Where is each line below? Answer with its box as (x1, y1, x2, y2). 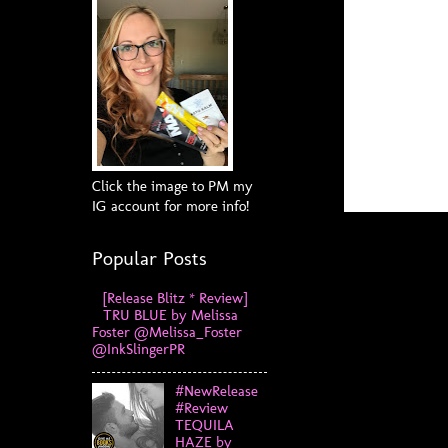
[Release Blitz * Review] (102, 289, 247, 308)
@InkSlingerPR (92, 340, 185, 359)
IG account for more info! (92, 197, 249, 215)
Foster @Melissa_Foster (92, 323, 242, 342)
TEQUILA (174, 415, 234, 434)
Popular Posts (92, 246, 207, 270)
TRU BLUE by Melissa (102, 306, 238, 325)
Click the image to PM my (92, 177, 253, 195)
